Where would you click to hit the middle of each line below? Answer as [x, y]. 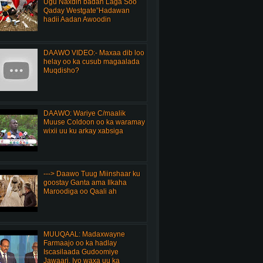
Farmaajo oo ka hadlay [80, 243]
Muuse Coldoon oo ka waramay [94, 122]
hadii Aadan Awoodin [77, 19]
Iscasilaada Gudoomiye [81, 252]
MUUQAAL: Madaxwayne [84, 234]
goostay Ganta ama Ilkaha [85, 182]
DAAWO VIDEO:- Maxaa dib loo [94, 53]
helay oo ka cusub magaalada [91, 62]
